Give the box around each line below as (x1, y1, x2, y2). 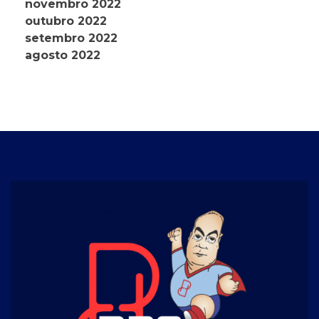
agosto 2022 (25, 48, 100, 63)
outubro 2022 (25, 14, 107, 28)
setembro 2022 (25, 31, 117, 46)
